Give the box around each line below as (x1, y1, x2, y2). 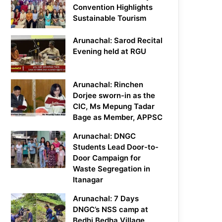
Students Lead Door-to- (73, 142, 159, 152)
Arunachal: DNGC (73, 131, 136, 141)
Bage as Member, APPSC (73, 112, 163, 122)
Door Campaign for (73, 153, 141, 163)
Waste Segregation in (73, 164, 151, 174)
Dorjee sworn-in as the (73, 91, 156, 101)
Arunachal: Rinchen (73, 80, 144, 90)
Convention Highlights (73, 2, 153, 12)
